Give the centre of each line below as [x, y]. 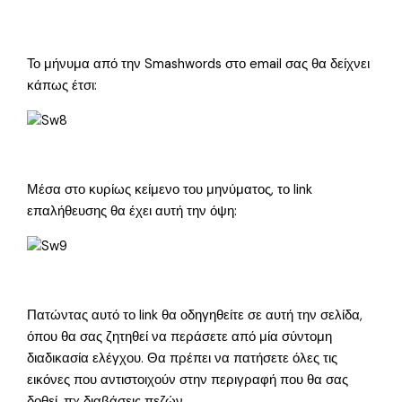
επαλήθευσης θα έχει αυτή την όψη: [132, 212]
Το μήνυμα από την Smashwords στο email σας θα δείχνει [199, 65]
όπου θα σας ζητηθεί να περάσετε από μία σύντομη [180, 336]
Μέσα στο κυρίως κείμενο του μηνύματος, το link [170, 190]
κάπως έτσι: [62, 86]
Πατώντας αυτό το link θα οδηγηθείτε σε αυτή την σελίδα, [195, 315]
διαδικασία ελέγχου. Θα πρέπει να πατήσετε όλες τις [183, 358]
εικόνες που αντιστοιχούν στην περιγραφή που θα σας [188, 380]
